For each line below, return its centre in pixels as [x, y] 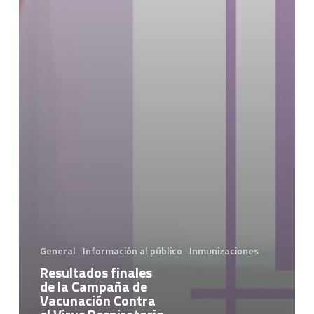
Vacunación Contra [97, 300]
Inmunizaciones [224, 250]
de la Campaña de [93, 286]
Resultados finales [96, 272]
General [57, 250]
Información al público [132, 250]
